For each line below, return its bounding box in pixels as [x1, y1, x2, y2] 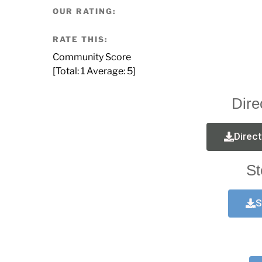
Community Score [53, 51, 131, 63]
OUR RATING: [53, 6, 116, 16]
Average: [85, 65, 127, 77]
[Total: [53, 65, 81, 77]
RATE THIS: [53, 35, 108, 44]
